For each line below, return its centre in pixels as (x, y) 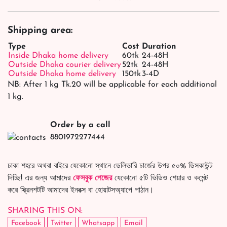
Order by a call (80, 125)
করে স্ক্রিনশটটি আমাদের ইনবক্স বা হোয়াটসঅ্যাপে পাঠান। (81, 191)
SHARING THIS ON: (45, 211)
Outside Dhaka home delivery (62, 74)
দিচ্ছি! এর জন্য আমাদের (40, 179)
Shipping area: (40, 31)
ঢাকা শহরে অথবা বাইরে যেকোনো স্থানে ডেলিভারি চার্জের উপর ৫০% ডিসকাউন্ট (110, 166)
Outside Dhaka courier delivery (65, 65)
